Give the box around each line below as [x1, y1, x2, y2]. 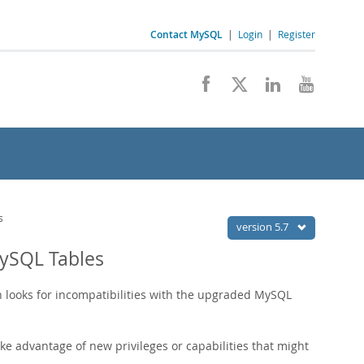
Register [278, 28, 315, 41]
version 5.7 [236, 219, 291, 234]
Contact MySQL [150, 28, 223, 41]
